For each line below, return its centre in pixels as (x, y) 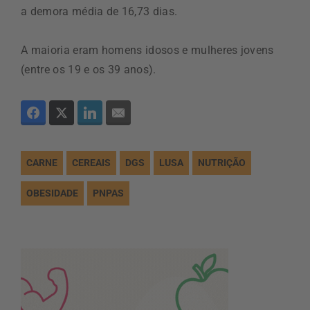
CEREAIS (91, 162)
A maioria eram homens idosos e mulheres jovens (147, 50)
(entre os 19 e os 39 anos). (89, 69)
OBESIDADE (52, 193)
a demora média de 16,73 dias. (99, 11)
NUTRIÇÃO (222, 162)
